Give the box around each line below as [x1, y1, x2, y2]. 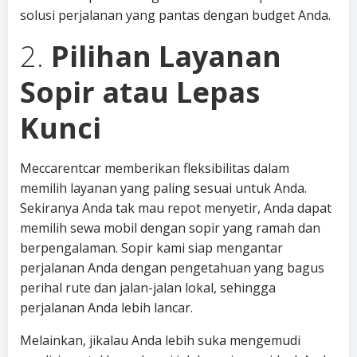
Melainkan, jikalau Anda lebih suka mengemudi [20, 331, 300, 349]
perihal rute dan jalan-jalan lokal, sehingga [20, 279, 276, 296]
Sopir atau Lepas [20, 73, 260, 112]
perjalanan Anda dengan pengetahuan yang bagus [20, 259, 324, 277]
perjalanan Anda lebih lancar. [20, 299, 193, 316]
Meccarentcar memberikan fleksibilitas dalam [20, 159, 289, 177]
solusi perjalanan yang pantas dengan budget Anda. [20, 6, 331, 24]
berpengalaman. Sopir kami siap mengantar [20, 239, 283, 257]
